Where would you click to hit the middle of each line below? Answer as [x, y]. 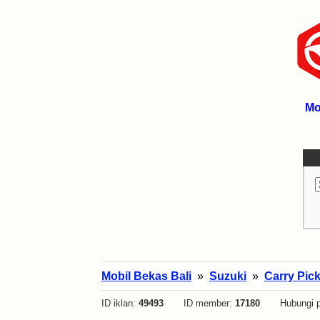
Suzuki [228, 276]
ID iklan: [120, 303]
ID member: [199, 303]
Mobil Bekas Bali [146, 276]
